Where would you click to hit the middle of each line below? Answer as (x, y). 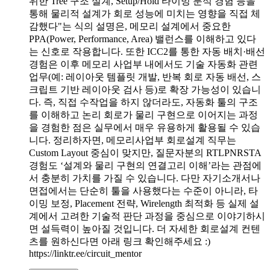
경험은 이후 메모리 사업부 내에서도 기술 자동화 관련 (143, 64)
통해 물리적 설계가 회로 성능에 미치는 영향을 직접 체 (145, 13)
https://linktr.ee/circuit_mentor (85, 253)
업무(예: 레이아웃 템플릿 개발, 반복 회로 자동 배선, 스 (145, 77)
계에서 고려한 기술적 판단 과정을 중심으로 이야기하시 (147, 216)
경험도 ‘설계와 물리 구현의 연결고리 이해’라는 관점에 (145, 165)
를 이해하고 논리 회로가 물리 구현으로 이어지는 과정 (143, 115)
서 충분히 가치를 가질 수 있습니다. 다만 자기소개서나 (145, 178)
